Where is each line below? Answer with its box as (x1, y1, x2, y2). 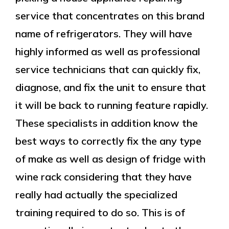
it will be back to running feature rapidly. (15, 99, 208, 111)
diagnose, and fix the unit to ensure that (15, 81, 206, 94)
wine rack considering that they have (15, 170, 192, 183)
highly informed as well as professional (15, 45, 200, 58)
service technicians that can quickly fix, (15, 63, 200, 76)
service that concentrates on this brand (15, 9, 204, 22)
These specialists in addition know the (15, 117, 198, 129)
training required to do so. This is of (15, 206, 185, 219)
